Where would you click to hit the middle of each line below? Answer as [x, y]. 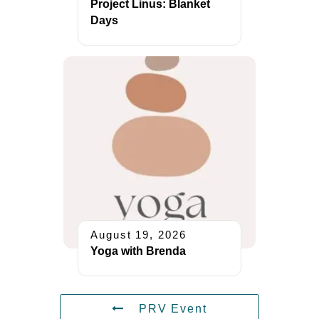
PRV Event [173, 309]
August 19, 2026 [138, 235]
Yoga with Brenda [138, 251]
